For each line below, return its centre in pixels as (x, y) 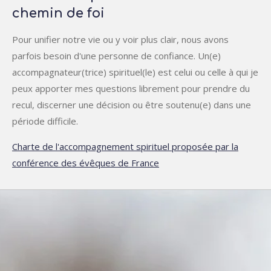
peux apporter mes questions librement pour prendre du (131, 89)
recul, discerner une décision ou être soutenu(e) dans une (132, 105)
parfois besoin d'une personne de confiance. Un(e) (116, 56)
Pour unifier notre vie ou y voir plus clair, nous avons (120, 40)
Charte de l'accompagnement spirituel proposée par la (125, 147)
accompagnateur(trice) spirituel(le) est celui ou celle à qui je (135, 72)
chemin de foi (58, 14)
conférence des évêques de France (86, 163)
